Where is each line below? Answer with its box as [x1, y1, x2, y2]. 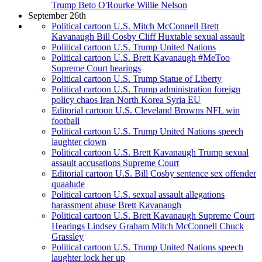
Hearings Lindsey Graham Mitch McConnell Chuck [51, 221, 244, 232]
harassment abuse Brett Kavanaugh [51, 200, 181, 211]
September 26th [28, 11, 86, 21]
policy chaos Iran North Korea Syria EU [51, 95, 201, 105]
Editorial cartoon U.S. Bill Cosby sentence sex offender [51, 168, 256, 179]
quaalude [51, 179, 85, 189]
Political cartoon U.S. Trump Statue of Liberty [51, 74, 222, 84]
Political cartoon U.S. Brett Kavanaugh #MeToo [51, 53, 230, 63]
